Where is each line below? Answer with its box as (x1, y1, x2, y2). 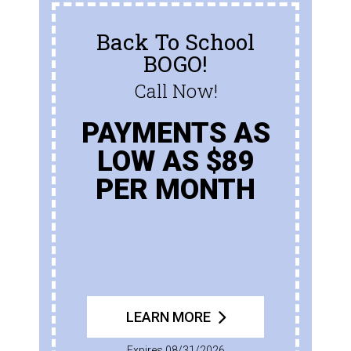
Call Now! (133, 78, 218, 103)
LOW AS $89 (96, 144, 255, 178)
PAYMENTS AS (81, 116, 270, 150)
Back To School (96, 27, 255, 56)
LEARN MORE (125, 308, 211, 325)
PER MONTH (96, 172, 255, 206)
